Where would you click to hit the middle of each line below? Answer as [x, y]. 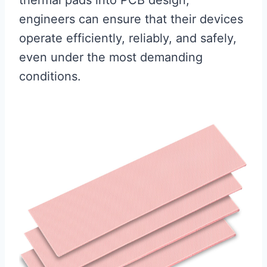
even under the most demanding [111, 57]
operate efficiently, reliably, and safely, [128, 38]
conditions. [50, 76]
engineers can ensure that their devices [131, 19]
